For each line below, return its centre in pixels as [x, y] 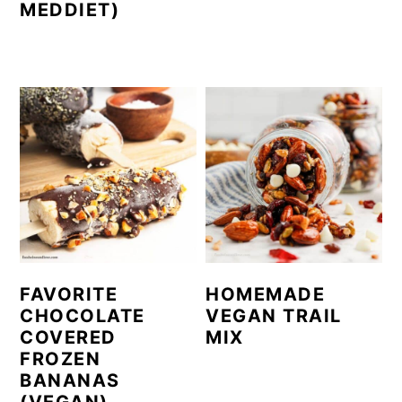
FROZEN [61, 359]
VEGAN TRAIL [274, 316]
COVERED [68, 338]
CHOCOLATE [83, 316]
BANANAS [70, 381]
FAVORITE [69, 295]
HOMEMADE [266, 295]
